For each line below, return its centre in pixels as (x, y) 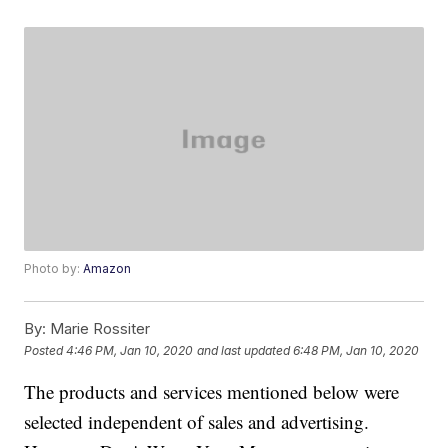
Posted (45, 350)
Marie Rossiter (98, 329)
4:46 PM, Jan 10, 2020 (130, 350)
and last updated (244, 350)
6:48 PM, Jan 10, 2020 (356, 350)
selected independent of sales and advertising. (197, 422)
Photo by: (54, 269)
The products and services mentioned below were (212, 392)
